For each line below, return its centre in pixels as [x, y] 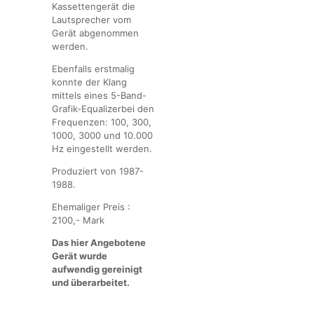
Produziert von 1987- [98, 171]
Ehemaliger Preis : [91, 207]
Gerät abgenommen [95, 33]
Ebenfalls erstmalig [93, 69]
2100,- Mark [78, 220]
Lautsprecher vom [91, 20]
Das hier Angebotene [99, 243]
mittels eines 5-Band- [99, 96]
